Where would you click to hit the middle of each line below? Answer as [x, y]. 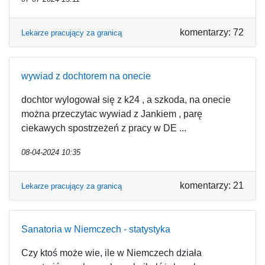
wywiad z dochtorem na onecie [86, 76]
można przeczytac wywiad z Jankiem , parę [112, 114]
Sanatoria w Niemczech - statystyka [96, 229]
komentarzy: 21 [212, 185]
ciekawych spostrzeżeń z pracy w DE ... [104, 128]
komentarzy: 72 [212, 32]
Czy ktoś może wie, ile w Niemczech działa [112, 253]
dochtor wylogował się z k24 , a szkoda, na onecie [126, 100]
